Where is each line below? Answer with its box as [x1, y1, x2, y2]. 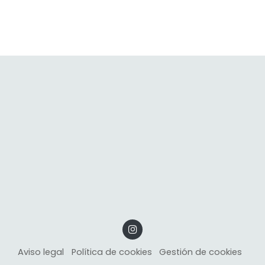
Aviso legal [18, 246, 64, 258]
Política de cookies [71, 246, 152, 258]
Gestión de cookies [159, 246, 243, 258]
